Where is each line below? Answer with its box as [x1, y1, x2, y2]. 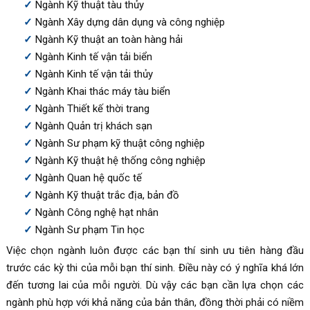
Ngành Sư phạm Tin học [35, 223, 145, 236]
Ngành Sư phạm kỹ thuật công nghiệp [35, 136, 205, 149]
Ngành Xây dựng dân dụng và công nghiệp [35, 15, 225, 28]
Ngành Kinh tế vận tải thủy [35, 67, 153, 80]
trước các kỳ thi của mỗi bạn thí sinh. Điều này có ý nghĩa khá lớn [6, 261, 304, 274]
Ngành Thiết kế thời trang [35, 102, 149, 115]
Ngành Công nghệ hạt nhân [35, 206, 158, 219]
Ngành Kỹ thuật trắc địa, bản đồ [35, 188, 179, 201]
